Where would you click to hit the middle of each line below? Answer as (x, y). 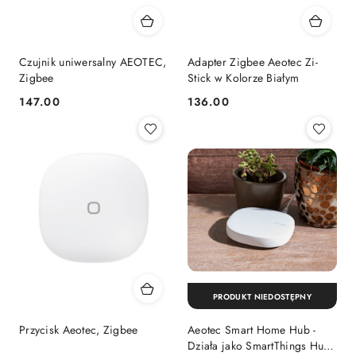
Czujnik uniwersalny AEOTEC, (93, 62)
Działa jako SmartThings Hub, (260, 346)
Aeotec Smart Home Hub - (252, 330)
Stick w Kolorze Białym (244, 77)
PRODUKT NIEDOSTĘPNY (262, 296)
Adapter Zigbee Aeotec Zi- (253, 62)
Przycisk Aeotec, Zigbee (79, 330)
